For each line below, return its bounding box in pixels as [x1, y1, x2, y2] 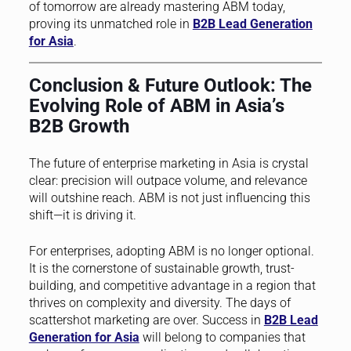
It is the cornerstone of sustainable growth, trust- [28, 260, 295, 276]
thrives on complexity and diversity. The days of [28, 295, 291, 310]
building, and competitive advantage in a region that [28, 277, 316, 293]
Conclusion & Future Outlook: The [28, 74, 312, 96]
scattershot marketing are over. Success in [28, 312, 264, 327]
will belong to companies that [139, 329, 306, 345]
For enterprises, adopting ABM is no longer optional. [28, 243, 314, 259]
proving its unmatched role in [28, 16, 193, 31]
